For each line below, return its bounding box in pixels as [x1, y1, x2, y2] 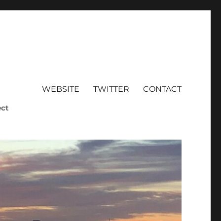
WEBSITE [41, 84, 79, 94]
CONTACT [143, 84, 182, 94]
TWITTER [93, 84, 129, 94]
